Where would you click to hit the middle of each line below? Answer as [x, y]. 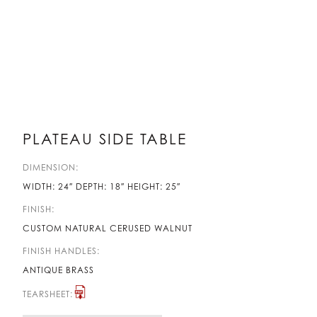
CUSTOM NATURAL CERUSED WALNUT [108, 228]
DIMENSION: [51, 167]
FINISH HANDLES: [62, 251]
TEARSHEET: [48, 294]
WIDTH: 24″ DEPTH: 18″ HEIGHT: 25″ [102, 186]
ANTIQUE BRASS [59, 270]
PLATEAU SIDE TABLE [105, 139]
